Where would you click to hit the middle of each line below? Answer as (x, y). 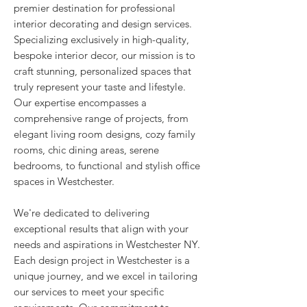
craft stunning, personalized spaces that (102, 71)
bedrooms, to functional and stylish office (107, 165)
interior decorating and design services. (103, 24)
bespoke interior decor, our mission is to (105, 55)
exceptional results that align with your (101, 229)
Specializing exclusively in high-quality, (101, 39)
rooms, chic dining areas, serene (86, 150)
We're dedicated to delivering (82, 213)
